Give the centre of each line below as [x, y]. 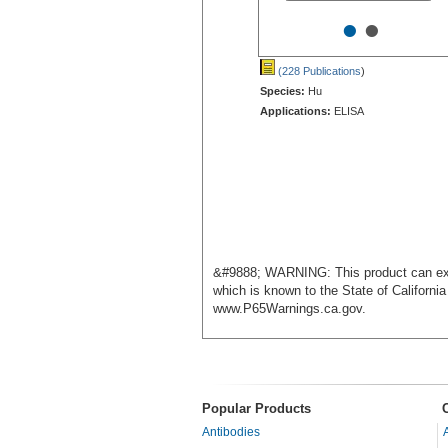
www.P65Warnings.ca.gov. [289, 308]
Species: [282, 90]
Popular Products [256, 408]
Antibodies [231, 431]
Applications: [295, 110]
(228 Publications [318, 70]
